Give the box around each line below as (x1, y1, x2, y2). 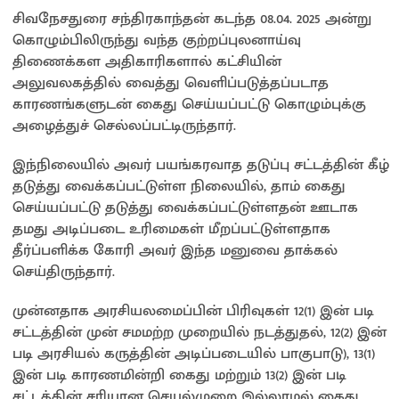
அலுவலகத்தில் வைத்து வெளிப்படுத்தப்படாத (12, 69, 329, 95)
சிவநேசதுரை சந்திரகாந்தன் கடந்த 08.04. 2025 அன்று (12, 5, 371, 31)
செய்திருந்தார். (12, 258, 115, 284)
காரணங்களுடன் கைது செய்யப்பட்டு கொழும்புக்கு (12, 91, 366, 117)
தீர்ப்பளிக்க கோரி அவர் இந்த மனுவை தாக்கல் (12, 237, 338, 263)
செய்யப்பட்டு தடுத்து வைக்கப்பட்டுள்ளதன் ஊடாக (12, 194, 358, 220)
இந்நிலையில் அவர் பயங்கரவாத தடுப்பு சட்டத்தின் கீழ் (12, 151, 389, 177)
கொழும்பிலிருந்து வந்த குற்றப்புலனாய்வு (12, 27, 301, 53)
